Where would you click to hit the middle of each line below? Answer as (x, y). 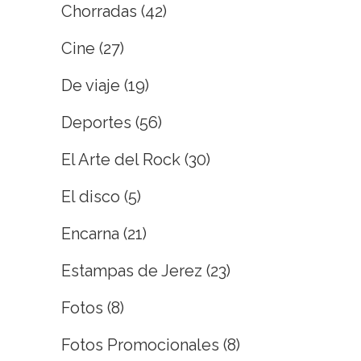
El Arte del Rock (121, 159)
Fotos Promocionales (140, 344)
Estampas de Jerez (132, 270)
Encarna (90, 233)
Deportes (96, 122)
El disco (91, 196)
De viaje (91, 85)
